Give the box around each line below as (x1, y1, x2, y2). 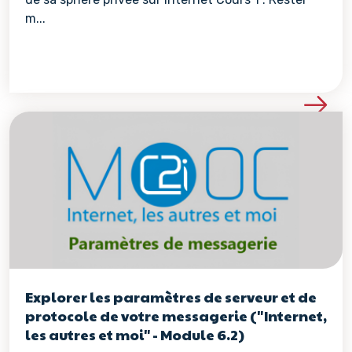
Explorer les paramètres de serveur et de (25, 287, 317, 306)
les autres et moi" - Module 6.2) (25, 324, 244, 344)
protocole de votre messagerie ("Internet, (25, 306, 327, 325)
